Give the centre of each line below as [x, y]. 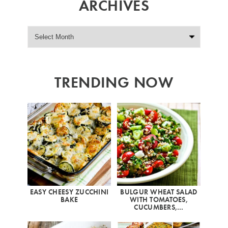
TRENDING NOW [114, 81]
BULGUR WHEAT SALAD [159, 192]
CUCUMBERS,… [159, 207]
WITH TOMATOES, [159, 200]
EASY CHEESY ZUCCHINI [69, 192]
